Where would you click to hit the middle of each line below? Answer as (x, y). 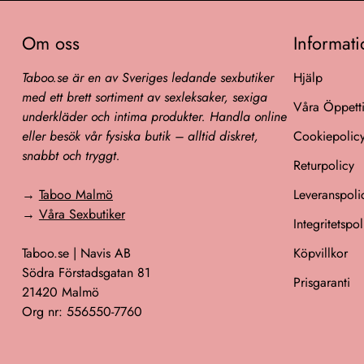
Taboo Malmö (76, 195)
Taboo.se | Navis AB (76, 253)
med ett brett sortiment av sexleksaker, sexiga (144, 97)
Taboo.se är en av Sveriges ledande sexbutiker (147, 78)
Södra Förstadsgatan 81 (86, 273)
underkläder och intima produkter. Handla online (154, 117)
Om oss (50, 43)
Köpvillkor (321, 253)
